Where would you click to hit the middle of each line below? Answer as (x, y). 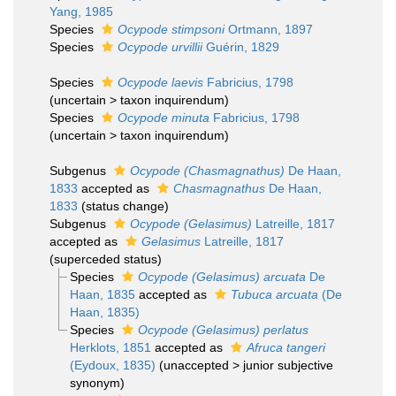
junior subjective (288, 365)
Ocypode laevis (160, 82)
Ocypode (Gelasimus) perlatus (223, 330)
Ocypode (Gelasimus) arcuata (221, 277)
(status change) (125, 206)
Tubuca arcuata (274, 294)
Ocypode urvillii (160, 47)
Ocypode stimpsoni (171, 29)
